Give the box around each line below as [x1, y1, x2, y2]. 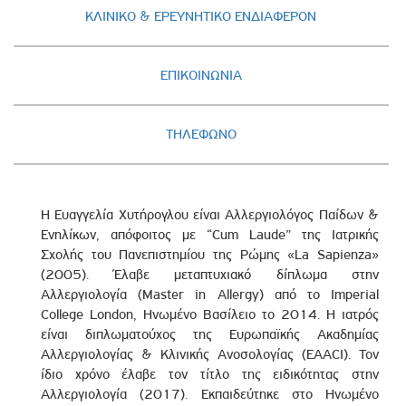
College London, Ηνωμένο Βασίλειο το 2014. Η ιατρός [41, 305, 379, 323]
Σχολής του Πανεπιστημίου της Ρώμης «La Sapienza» [41, 246, 379, 263]
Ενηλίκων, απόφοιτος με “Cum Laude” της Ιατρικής [41, 226, 379, 243]
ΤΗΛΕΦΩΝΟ [165, 125, 237, 142]
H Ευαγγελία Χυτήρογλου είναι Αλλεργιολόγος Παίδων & [41, 206, 379, 223]
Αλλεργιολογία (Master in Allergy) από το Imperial [41, 285, 379, 303]
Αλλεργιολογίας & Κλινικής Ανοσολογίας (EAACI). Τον [41, 345, 379, 362]
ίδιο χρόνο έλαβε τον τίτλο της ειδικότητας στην [41, 365, 379, 382]
